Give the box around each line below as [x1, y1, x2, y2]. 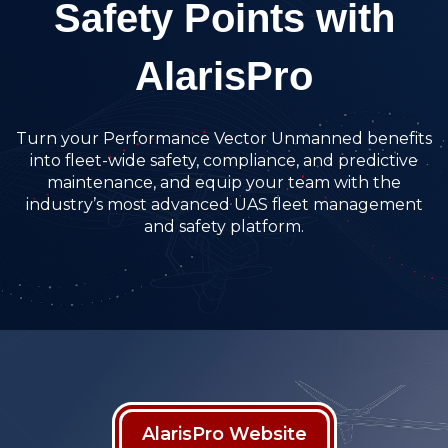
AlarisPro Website [141, 423, 307, 446]
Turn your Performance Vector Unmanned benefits [16, 128, 432, 148]
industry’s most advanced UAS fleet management [25, 194, 423, 214]
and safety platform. [144, 216, 304, 236]
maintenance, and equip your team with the [47, 172, 401, 192]
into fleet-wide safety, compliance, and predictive [30, 150, 418, 170]
